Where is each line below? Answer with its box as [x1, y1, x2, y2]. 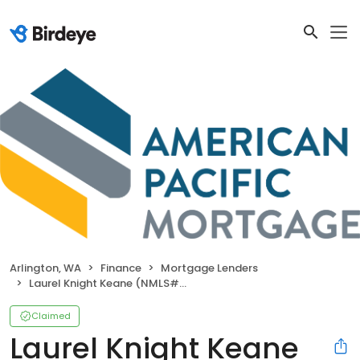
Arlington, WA [10, 260, 81, 276]
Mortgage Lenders [161, 260, 258, 276]
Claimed [31, 309, 71, 322]
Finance [100, 260, 141, 276]
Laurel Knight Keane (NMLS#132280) [29, 275, 179, 291]
